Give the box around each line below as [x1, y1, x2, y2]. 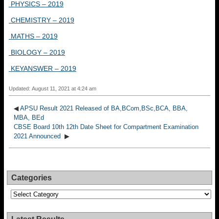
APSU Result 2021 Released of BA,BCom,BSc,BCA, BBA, [20, 105, 188, 112]
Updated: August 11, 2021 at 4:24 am [9, 86, 96, 91]
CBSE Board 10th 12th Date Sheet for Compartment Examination [14, 123, 198, 131]
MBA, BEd [14, 114, 44, 121]
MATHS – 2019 [9, 32, 58, 40]
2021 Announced [14, 132, 63, 140]
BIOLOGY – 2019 [9, 48, 65, 56]
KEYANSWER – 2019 [9, 65, 76, 72]
